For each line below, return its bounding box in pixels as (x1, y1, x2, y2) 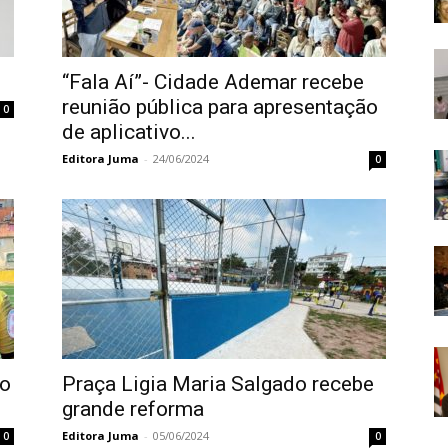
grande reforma (62, 397, 204, 421)
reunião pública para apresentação (62, 95, 378, 119)
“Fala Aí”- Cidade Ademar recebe (62, 70, 364, 94)
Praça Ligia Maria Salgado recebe (62, 372, 374, 396)
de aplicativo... (62, 120, 196, 144)
